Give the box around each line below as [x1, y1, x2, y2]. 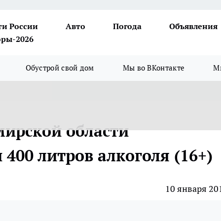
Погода [113, 21, 142, 31]
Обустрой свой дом [25, 63, 94, 73]
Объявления [169, 21, 218, 31]
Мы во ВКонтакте [122, 63, 185, 73]
